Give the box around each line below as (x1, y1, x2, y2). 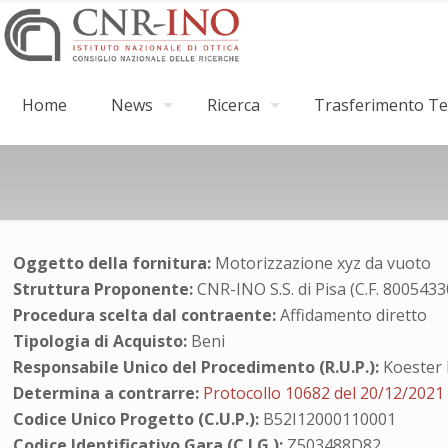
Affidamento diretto (276, 304, 428, 326)
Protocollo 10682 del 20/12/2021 (203, 382, 445, 404)
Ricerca (207, 94, 260, 116)
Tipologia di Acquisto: (13, 330, 188, 352)
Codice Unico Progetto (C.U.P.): (13, 408, 260, 430)
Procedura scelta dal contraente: (13, 304, 277, 326)
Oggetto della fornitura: (13, 252, 212, 274)
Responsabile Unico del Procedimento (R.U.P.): (13, 356, 380, 378)
